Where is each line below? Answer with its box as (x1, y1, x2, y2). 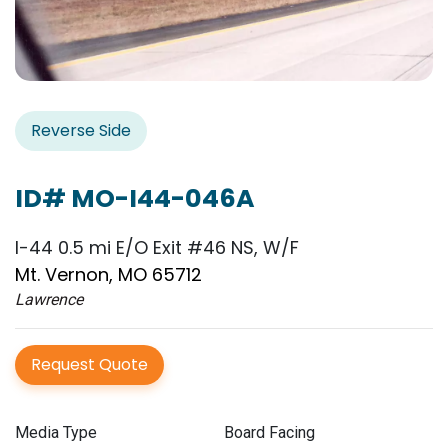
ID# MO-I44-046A (15, 181, 255, 217)
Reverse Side (31, 119, 131, 143)
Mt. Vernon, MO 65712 (15, 262, 202, 288)
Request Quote (31, 353, 148, 377)
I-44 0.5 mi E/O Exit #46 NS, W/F (15, 235, 299, 261)
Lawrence (15, 290, 83, 310)
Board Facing (224, 423, 315, 443)
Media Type (15, 423, 97, 443)
